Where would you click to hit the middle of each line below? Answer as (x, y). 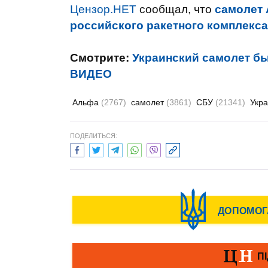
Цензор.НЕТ (103, 9)
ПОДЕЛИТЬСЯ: (94, 136)
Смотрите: (101, 58)
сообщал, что (176, 9)
